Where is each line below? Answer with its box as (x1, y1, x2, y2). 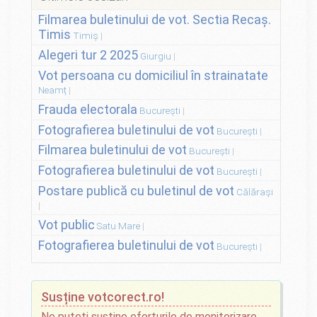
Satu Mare (96, 220, 140, 232)
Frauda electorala (38, 101, 137, 117)
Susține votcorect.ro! (40, 289, 164, 304)
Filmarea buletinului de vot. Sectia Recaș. (38, 12, 271, 28)
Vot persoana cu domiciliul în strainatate (38, 67, 268, 83)
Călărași (236, 186, 273, 198)
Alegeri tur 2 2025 (38, 47, 138, 62)
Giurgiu (139, 50, 171, 62)
